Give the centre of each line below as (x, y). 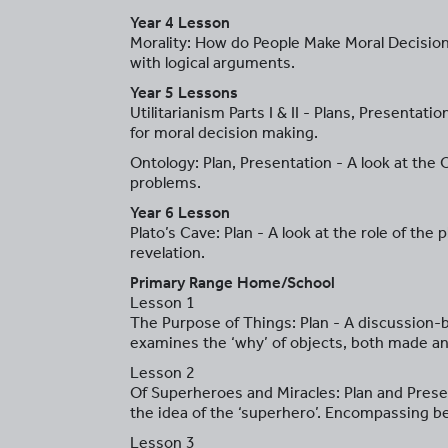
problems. (165, 182)
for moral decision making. (224, 132)
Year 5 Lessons (184, 92)
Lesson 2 (162, 372)
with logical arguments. (212, 62)
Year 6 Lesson (180, 212)
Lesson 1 (162, 302)
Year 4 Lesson (180, 22)
